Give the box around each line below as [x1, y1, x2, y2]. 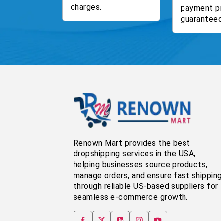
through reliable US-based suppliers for [74, 181, 218, 191]
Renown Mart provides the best [74, 138, 190, 147]
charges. [71, 2, 102, 12]
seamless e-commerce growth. [74, 192, 188, 202]
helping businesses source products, [74, 159, 208, 169]
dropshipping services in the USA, [74, 148, 196, 158]
